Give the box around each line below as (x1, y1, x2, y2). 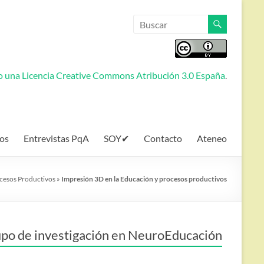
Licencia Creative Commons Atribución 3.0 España (22, 70, 225, 81)
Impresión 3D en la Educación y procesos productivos (61, 174, 227, 183)
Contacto (144, 133, 182, 144)
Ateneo (197, 133, 227, 144)
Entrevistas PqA (24, 133, 89, 144)
